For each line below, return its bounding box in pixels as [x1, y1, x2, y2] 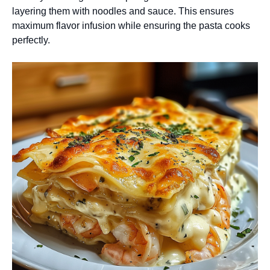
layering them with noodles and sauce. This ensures [12, 6, 234, 17]
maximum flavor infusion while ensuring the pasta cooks [12, 20, 250, 31]
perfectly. [12, 35, 50, 46]
